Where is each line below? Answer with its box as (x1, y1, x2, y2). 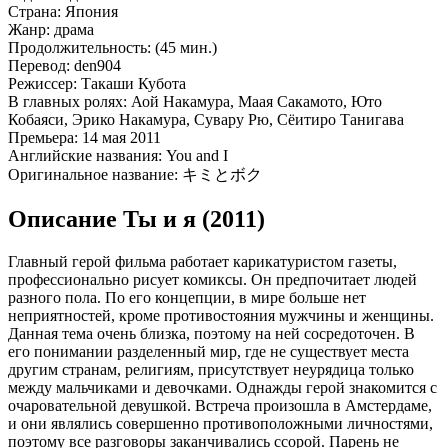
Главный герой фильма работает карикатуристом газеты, (8, 252, 397, 270)
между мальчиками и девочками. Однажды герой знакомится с (8, 378, 437, 396)
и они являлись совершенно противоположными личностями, (8, 414, 433, 432)
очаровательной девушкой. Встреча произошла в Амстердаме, (8, 396, 432, 414)
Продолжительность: (8, 38, 151, 56)
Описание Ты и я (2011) (8, 205, 265, 232)
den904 (70, 56, 121, 74)
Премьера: (8, 128, 78, 146)
